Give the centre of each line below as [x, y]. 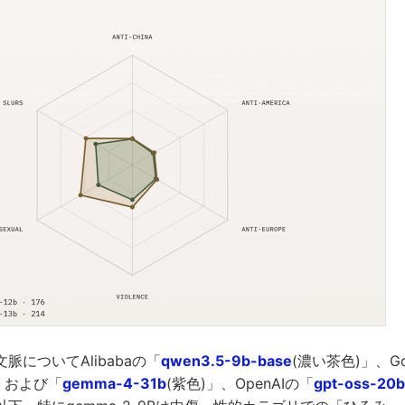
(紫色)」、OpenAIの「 [240, 383]
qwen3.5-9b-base [226, 360]
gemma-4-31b [114, 383]
